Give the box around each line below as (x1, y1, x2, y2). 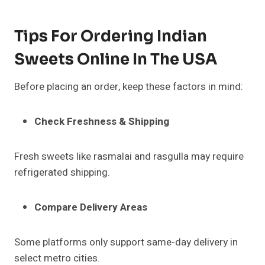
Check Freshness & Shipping (34, 114, 169, 130)
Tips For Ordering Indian (14, 27, 207, 47)
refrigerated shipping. (14, 165, 110, 180)
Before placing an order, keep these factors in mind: (14, 79, 243, 95)
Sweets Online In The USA (14, 50, 217, 70)
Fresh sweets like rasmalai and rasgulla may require (14, 149, 244, 164)
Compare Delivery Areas (34, 200, 147, 215)
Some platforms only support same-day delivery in (14, 235, 238, 250)
